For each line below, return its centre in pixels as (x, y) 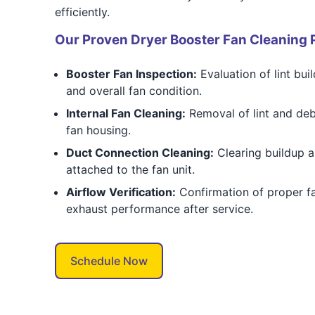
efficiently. (82, 12)
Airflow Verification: (121, 192)
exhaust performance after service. (159, 209)
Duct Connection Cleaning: (140, 153)
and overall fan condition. (134, 91)
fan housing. (98, 130)
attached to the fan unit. (130, 169)
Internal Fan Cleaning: (126, 113)
